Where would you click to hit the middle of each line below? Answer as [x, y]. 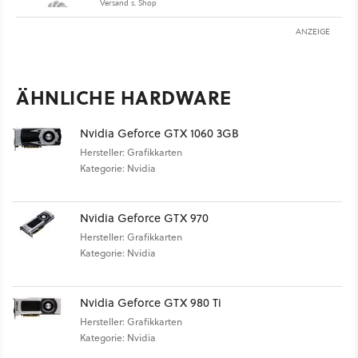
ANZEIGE [313, 31]
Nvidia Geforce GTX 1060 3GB [159, 133]
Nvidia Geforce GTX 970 [144, 217]
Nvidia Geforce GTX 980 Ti [151, 302]
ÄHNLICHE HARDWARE [124, 97]
